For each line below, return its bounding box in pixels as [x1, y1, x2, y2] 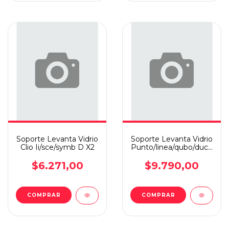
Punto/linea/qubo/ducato [131, 143, 220, 152]
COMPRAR [27, 192, 61, 198]
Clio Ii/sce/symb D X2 [20, 143, 95, 152]
